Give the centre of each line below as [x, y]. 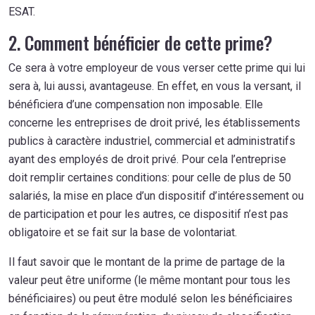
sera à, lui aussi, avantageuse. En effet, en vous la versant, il [155, 86]
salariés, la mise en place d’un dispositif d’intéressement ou [156, 195]
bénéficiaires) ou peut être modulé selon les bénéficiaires [150, 298]
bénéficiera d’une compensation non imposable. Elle [136, 104]
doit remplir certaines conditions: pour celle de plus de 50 [150, 177]
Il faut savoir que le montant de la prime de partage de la [147, 262]
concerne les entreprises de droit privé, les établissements [154, 122]
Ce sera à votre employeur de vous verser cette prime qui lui [157, 67]
